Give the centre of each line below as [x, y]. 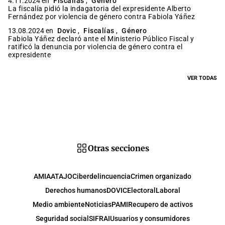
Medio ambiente [59, 204]
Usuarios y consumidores [150, 218]
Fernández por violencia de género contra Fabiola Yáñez [101, 16]
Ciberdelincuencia [101, 176]
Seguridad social [62, 218]
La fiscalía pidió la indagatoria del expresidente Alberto [100, 8]
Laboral [168, 190]
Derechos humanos [76, 190]
